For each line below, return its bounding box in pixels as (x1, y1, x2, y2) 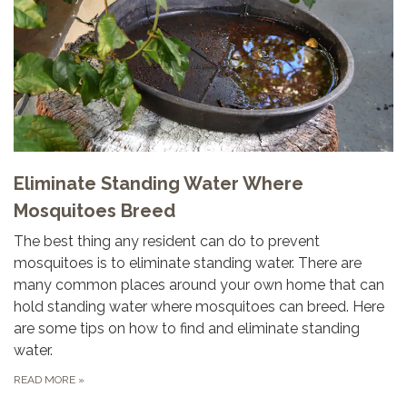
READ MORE (14, 372, 78, 386)
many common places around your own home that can (14, 275, 384, 293)
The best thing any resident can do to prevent (14, 232, 320, 250)
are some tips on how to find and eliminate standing (14, 319, 360, 337)
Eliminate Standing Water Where (14, 172, 303, 194)
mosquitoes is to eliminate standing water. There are (14, 253, 362, 272)
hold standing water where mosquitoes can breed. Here (14, 297, 384, 315)
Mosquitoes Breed (14, 199, 175, 222)
